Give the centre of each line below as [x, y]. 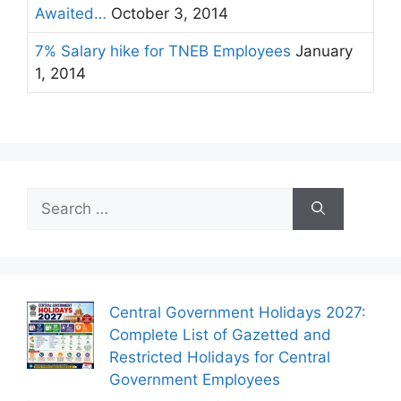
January [322, 51]
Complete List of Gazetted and [220, 334]
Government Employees [195, 379]
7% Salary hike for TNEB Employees [163, 51]
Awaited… [71, 13]
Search [51, 197]
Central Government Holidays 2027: [238, 312]
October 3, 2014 [167, 13]
